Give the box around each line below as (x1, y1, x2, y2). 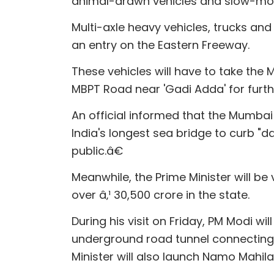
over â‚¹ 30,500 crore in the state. (72, 187, 250, 202)
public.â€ (72, 143, 123, 158)
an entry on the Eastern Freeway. (72, 37, 250, 53)
